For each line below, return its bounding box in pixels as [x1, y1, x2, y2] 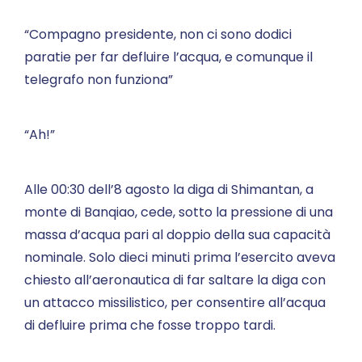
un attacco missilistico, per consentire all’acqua [24, 293, 326, 312]
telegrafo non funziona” [24, 70, 173, 89]
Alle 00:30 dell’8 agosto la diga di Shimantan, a [24, 180, 314, 199]
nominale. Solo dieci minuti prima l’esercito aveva [24, 248, 335, 267]
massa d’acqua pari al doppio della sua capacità [24, 225, 330, 244]
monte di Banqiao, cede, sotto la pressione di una [24, 203, 333, 221]
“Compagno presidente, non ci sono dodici [24, 25, 292, 44]
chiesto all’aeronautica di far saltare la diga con [24, 271, 326, 289]
